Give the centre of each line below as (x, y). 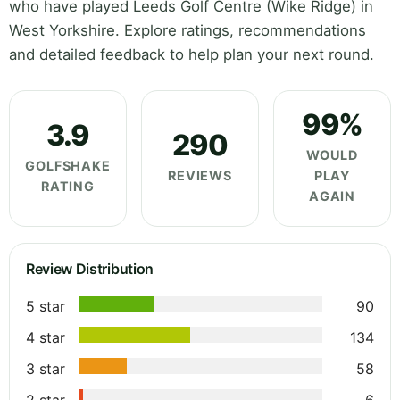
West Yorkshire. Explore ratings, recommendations (187, 31)
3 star (46, 369)
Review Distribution (90, 269)
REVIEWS (200, 176)
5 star (46, 307)
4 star (46, 338)
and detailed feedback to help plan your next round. (192, 55)
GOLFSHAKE (68, 165)
